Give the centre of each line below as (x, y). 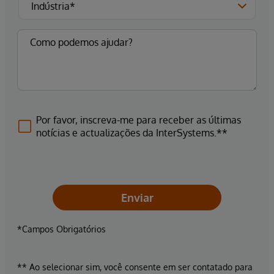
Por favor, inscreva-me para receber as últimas (139, 120)
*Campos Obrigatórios (61, 229)
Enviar (137, 198)
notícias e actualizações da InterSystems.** (132, 133)
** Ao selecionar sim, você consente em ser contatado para (135, 267)
